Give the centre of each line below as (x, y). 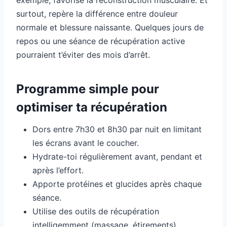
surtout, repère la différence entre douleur (97, 14)
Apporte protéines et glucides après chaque (117, 184)
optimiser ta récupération (92, 107)
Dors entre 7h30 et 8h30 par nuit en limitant (117, 129)
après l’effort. (58, 171)
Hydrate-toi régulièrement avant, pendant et (117, 157)
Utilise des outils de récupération (96, 212)
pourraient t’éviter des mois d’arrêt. (83, 55)
